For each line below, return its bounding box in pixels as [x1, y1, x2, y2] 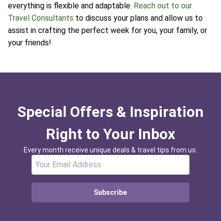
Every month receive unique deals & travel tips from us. [24, 146, 197, 154]
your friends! [8, 37, 51, 47]
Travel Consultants [8, 13, 74, 23]
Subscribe [94, 188, 127, 196]
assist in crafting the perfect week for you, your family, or [8, 25, 207, 35]
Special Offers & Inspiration [17, 103, 204, 120]
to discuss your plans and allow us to [74, 13, 203, 23]
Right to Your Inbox [46, 125, 175, 143]
